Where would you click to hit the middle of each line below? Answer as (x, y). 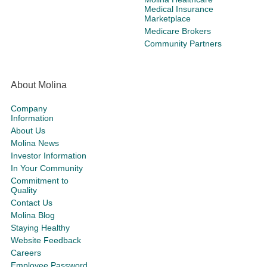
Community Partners (183, 44)
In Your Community (47, 168)
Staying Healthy (40, 228)
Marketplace (167, 18)
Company (29, 108)
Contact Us (32, 203)
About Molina (39, 85)
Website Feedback (46, 240)
